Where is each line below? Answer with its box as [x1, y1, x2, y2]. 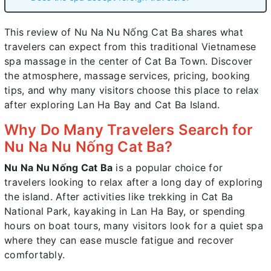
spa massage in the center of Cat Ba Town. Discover [4, 54, 253, 67]
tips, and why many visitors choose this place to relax [4, 83, 260, 96]
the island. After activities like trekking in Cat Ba [4, 190, 233, 203]
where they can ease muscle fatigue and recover [4, 233, 234, 246]
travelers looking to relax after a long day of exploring [4, 175, 263, 188]
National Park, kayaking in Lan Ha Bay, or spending [4, 204, 246, 217]
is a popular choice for [113, 161, 223, 174]
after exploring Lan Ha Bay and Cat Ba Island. [4, 98, 220, 111]
